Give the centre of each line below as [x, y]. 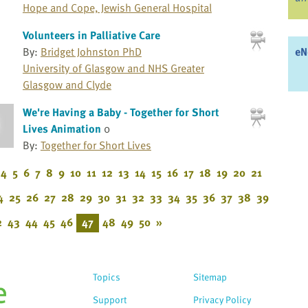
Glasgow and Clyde [67, 85]
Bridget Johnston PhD [91, 52]
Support [110, 299]
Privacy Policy [222, 299]
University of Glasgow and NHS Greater [113, 68]
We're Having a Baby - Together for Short [121, 112]
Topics [107, 276]
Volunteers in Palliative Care [91, 35]
